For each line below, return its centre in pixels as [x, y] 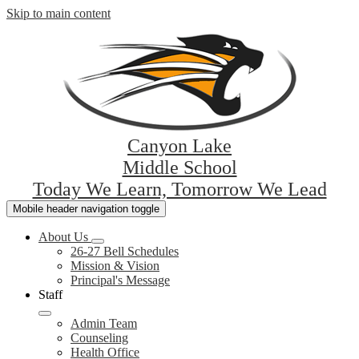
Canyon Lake [179, 146]
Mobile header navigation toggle [86, 209]
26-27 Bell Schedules [125, 251]
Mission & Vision [115, 266]
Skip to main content [58, 13]
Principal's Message [120, 280]
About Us [63, 237]
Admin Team [104, 323]
